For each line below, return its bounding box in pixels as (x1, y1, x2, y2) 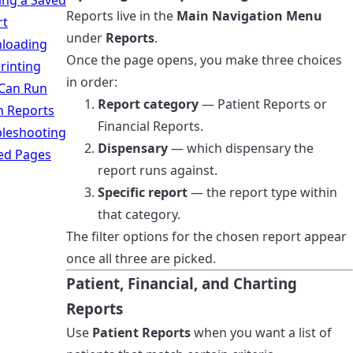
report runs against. (98, 162, 217, 179)
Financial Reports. (98, 117, 203, 135)
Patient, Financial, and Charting (66, 273, 297, 293)
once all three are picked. (66, 250, 216, 267)
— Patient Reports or (199, 95, 327, 113)
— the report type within (188, 184, 337, 201)
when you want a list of (191, 324, 332, 341)
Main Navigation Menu (176, 7, 322, 24)
